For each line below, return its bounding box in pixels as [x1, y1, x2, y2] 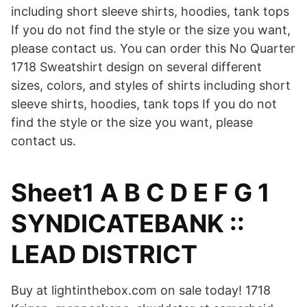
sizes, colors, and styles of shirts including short [11, 78, 291, 93]
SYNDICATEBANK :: [11, 208, 245, 238]
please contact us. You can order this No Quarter [11, 41, 295, 56]
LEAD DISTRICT [11, 239, 197, 269]
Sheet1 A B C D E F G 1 [11, 177, 270, 208]
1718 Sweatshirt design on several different [11, 60, 262, 74]
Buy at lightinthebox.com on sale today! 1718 [11, 283, 271, 297]
